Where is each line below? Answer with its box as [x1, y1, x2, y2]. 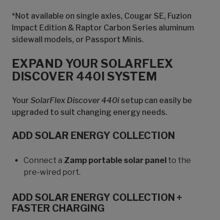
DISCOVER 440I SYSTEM [12, 69, 157, 83]
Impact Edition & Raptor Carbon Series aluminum [12, 23, 194, 32]
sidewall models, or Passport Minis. [12, 35, 144, 44]
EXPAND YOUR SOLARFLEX [12, 56, 173, 71]
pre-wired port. [24, 167, 81, 177]
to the [166, 156, 191, 165]
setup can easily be [119, 96, 192, 105]
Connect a [24, 156, 64, 165]
